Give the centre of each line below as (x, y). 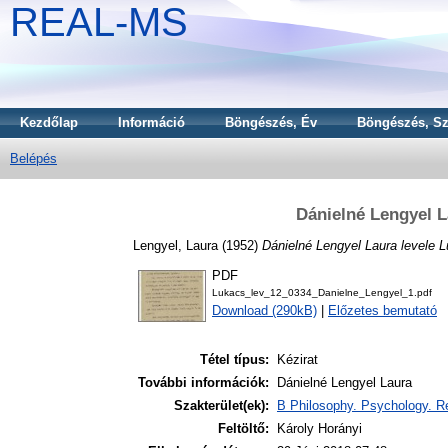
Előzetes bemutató (382, 311)
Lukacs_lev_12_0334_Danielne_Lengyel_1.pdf (322, 293)
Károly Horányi (319, 429)
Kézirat (297, 360)
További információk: (203, 383)
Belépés (33, 158)
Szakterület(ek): (221, 406)
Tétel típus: (234, 360)
